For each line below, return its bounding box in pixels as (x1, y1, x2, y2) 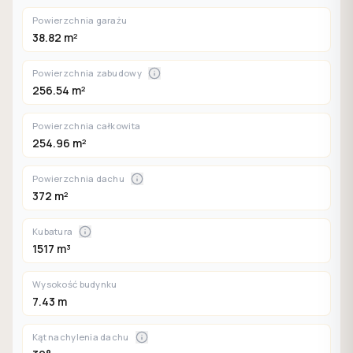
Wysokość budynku (32, 278, 117, 290)
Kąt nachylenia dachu (32, 331, 129, 343)
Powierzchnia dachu (32, 173, 125, 184)
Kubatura (32, 225, 73, 237)
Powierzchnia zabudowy (32, 67, 142, 79)
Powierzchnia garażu (32, 14, 128, 26)
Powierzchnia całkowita (32, 120, 141, 132)
